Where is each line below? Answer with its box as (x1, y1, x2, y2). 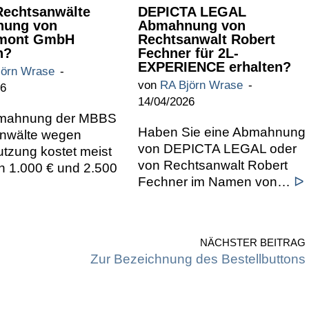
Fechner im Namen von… (138, 174, 294, 189)
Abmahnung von (138, 17, 246, 33)
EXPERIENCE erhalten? (138, 59, 291, 74)
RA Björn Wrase (160, 78, 243, 92)
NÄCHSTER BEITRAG (200, 236, 306, 248)
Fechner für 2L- (138, 45, 239, 61)
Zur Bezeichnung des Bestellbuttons (90, 251, 306, 266)
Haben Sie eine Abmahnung (138, 124, 306, 139)
